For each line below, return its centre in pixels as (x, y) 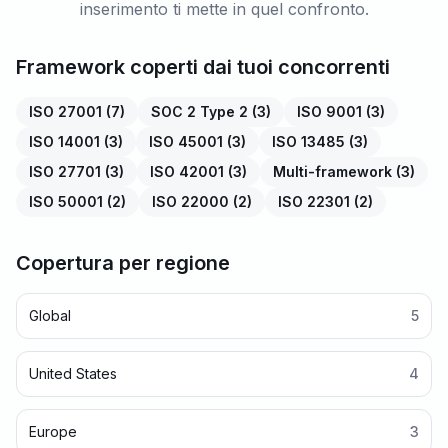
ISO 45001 (186, 141)
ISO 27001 (65, 111)
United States (73, 373)
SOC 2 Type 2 (199, 111)
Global (50, 315)
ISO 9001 (329, 111)
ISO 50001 (66, 201)
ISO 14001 (64, 141)
